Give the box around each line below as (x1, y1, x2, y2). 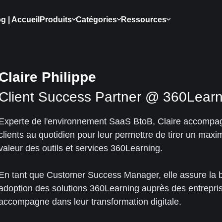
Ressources (121, 15, 166, 24)
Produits (40, 15, 72, 24)
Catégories (76, 15, 117, 24)
